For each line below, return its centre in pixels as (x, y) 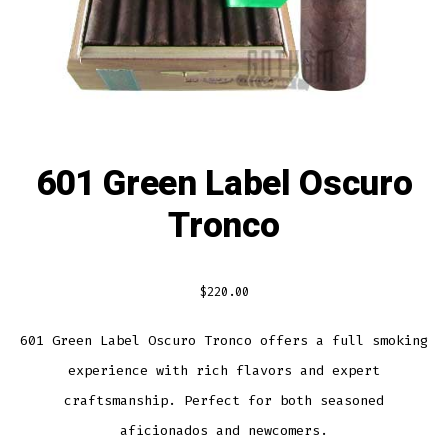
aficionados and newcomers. (224, 430)
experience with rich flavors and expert (224, 370)
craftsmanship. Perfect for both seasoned (224, 400)
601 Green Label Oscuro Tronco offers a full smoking (224, 340)
